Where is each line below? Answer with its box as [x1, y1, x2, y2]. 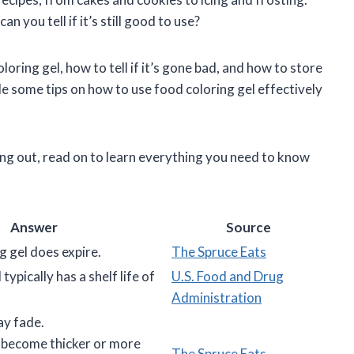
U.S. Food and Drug [171, 268, 284, 285]
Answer [10, 219, 58, 236]
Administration [171, 289, 262, 307]
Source [226, 219, 271, 236]
